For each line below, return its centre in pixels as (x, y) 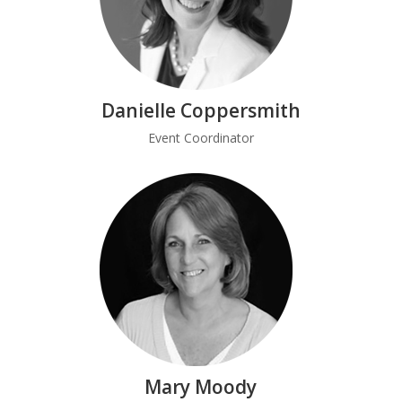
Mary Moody (201, 387)
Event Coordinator (201, 138)
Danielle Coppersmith (201, 110)
